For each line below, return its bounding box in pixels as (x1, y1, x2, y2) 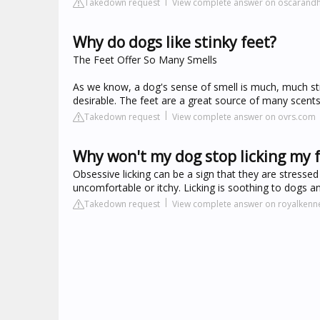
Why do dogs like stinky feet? (73, 32, 276, 52)
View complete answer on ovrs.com (172, 111, 316, 123)
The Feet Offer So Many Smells (73, 53, 217, 66)
